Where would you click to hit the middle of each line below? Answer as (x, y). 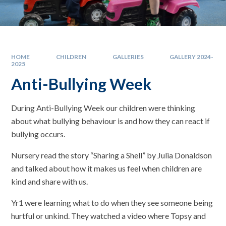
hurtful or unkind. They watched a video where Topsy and (109, 215)
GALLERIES (128, 57)
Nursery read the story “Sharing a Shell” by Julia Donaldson (112, 155)
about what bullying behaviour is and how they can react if (111, 121)
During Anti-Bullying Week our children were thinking (103, 107)
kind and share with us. (50, 181)
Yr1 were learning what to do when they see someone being (112, 202)
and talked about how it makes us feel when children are (107, 168)
